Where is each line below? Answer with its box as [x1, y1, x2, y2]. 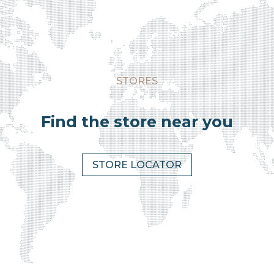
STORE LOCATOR [92, 159, 182, 171]
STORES [116, 75, 158, 87]
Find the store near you [41, 113, 233, 131]
